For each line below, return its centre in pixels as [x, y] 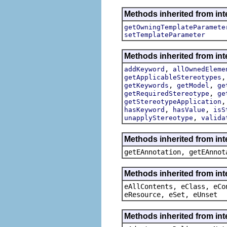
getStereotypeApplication [173, 101]
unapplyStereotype [159, 118]
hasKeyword [144, 109]
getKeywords [146, 85]
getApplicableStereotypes [173, 77]
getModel [193, 85]
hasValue [189, 109]
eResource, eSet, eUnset [171, 194]
